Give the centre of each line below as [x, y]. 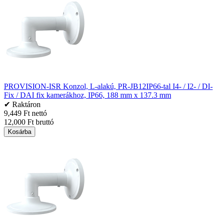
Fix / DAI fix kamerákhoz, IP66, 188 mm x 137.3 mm [88, 95]
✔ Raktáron [22, 104]
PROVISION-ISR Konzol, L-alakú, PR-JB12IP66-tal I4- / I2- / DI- [108, 86]
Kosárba [20, 131]
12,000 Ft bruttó [29, 122]
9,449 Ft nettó [25, 113]
